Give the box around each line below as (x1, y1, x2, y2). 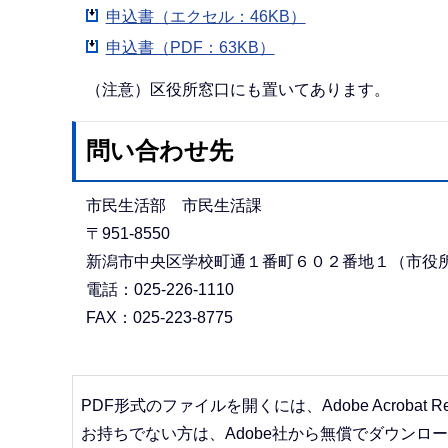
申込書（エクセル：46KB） (105, 8, 306, 26)
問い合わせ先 (86, 137, 233, 165)
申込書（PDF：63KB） (105, 39, 275, 57)
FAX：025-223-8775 (85, 308, 233, 326)
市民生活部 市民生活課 (85, 196, 262, 214)
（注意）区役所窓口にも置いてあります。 (85, 80, 390, 98)
